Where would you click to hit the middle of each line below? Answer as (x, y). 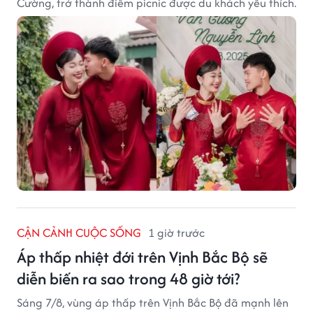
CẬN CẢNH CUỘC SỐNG (79, 233)
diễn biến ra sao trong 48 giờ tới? (128, 279)
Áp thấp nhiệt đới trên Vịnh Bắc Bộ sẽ (142, 257)
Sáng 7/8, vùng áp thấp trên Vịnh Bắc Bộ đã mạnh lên (153, 303)
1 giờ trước (176, 233)
